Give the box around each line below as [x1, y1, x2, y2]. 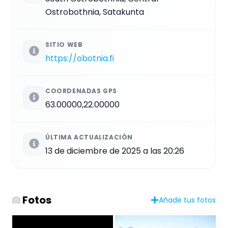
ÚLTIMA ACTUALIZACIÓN [45, 132, 133, 141]
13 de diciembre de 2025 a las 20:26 [45, 145, 184, 157]
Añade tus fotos [159, 194, 216, 205]
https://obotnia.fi [45, 52, 114, 64]
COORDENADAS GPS [45, 86, 117, 95]
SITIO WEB [45, 40, 83, 49]
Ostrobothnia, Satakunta [45, 6, 144, 18]
